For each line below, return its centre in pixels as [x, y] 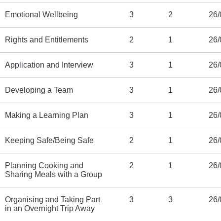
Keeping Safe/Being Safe [49, 140]
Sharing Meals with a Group [54, 174]
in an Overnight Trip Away [50, 208]
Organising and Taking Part [53, 200]
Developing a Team [39, 90]
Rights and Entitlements [47, 40]
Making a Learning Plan [47, 115]
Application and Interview [49, 65]
